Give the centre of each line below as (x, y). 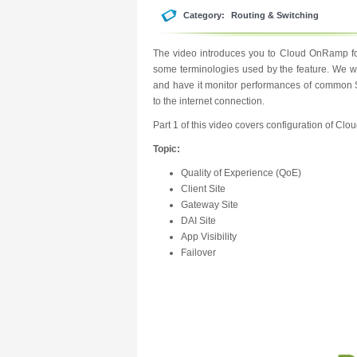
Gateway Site (210, 205)
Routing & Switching (275, 15)
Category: (205, 15)
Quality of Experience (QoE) (241, 173)
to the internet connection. (209, 101)
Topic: (167, 149)
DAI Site (198, 221)
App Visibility (209, 237)
